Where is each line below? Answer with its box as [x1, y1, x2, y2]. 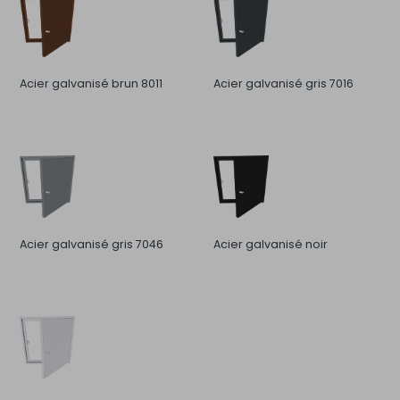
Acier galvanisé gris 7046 [20, 237, 163, 253]
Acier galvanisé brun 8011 [20, 76, 162, 92]
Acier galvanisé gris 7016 [213, 76, 354, 92]
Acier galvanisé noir [213, 237, 328, 253]
